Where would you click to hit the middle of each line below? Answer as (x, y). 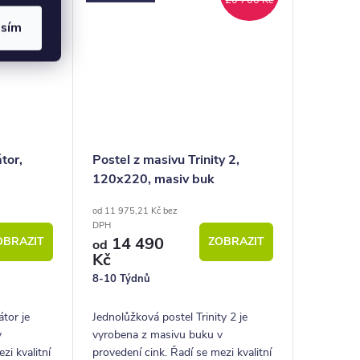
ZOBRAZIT (236, 242)
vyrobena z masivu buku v (157, 334)
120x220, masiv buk (153, 179)
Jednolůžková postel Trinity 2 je (170, 317)
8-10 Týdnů (121, 278)
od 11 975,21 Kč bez (135, 211)
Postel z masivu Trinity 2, (166, 160)
